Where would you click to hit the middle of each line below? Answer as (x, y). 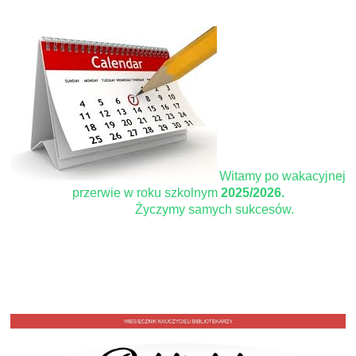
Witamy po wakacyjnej (282, 176)
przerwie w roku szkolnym (145, 192)
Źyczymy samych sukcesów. (203, 209)
